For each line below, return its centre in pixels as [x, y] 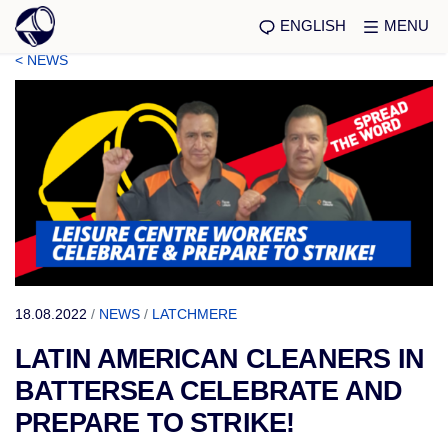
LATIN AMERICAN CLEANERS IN [219, 359]
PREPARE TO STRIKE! [155, 423]
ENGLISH [313, 25]
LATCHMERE [194, 314]
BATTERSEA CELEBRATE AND [209, 391]
